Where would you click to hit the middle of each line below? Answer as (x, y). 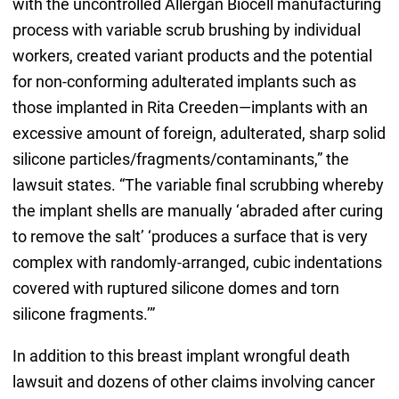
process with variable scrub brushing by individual (186, 29)
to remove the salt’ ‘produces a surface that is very (190, 236)
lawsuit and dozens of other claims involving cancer (193, 381)
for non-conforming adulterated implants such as (184, 81)
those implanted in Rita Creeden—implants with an (190, 107)
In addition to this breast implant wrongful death (181, 355)
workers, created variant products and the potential (192, 55)
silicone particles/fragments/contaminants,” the (180, 159)
